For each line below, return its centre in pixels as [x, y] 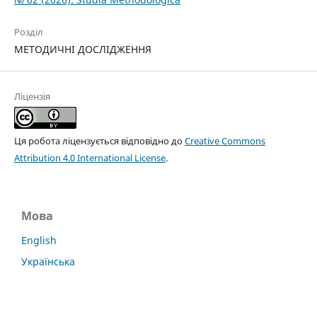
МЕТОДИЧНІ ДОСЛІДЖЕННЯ [82, 49]
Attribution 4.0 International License [90, 157]
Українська [48, 261]
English [39, 240]
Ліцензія [32, 96]
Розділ [28, 31]
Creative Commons [225, 140]
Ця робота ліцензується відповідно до [99, 140]
